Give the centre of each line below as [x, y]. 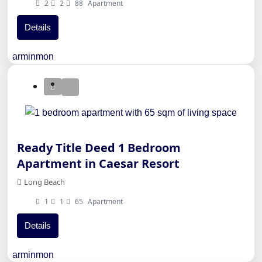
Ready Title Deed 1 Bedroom [99, 148]
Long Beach [44, 182]
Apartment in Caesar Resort [98, 164]
